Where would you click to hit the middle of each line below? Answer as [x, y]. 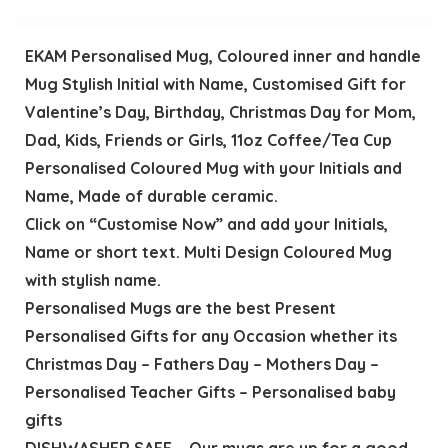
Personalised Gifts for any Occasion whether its [210, 335]
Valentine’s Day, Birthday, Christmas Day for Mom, [220, 111]
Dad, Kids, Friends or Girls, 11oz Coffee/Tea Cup [208, 139]
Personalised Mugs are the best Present [180, 307]
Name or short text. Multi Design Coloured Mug [208, 251]
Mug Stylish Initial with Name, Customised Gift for [215, 83]
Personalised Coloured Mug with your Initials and [213, 167]
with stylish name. [92, 279]
